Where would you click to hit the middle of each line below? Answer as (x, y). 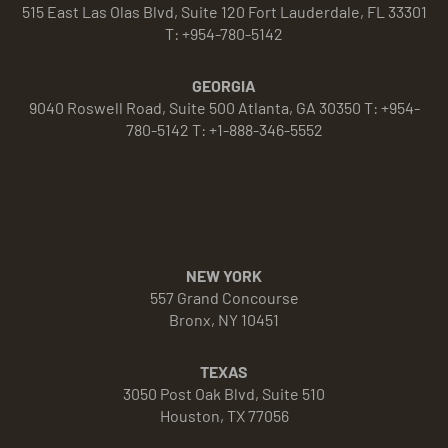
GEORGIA (224, 86)
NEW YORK (224, 276)
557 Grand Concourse (224, 298)
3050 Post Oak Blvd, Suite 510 (224, 394)
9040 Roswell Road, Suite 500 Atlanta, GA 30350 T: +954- (224, 108)
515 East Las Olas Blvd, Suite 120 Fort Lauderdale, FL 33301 (224, 12)
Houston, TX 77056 (224, 416)
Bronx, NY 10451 (224, 320)
